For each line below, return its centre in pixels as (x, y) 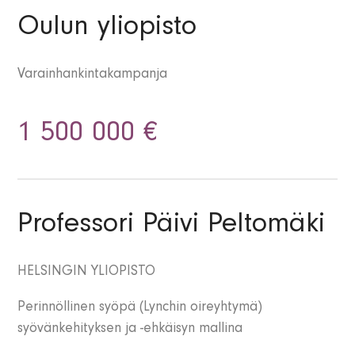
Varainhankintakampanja (93, 76)
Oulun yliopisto (107, 30)
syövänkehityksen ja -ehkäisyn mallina (130, 330)
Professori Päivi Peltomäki (172, 227)
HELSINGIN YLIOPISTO (87, 273)
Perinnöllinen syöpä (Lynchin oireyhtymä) (140, 309)
